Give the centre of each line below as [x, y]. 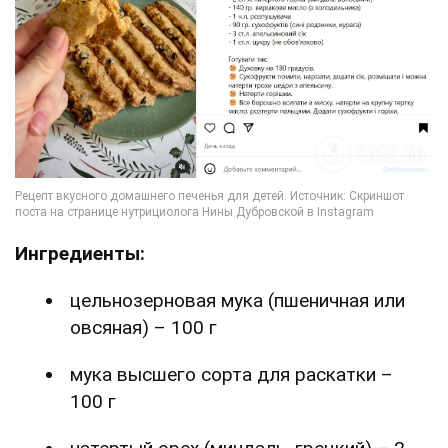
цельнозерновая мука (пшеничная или [237, 301]
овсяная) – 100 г [143, 328]
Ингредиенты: [80, 254]
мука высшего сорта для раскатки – [231, 375]
